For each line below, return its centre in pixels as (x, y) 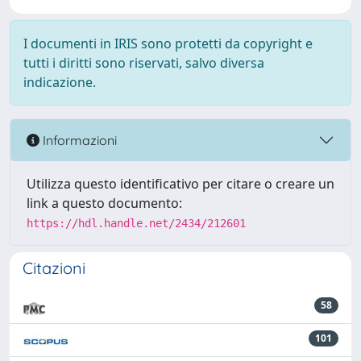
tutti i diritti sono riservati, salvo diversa (144, 63)
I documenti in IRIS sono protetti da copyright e (168, 44)
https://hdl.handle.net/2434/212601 (136, 223)
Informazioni (78, 140)
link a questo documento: (104, 203)
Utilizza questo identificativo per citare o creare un (180, 184)
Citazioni (54, 268)
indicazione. (60, 82)
